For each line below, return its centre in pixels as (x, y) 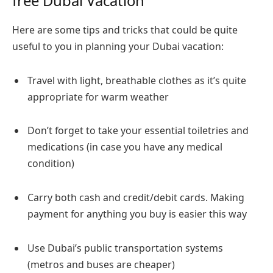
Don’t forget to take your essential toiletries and (138, 131)
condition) (51, 164)
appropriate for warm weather (98, 97)
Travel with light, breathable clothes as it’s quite (137, 80)
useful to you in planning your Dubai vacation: (119, 46)
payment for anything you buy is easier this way (137, 214)
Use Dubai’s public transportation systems (125, 248)
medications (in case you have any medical (125, 147)
